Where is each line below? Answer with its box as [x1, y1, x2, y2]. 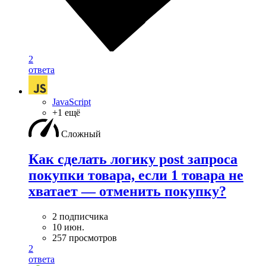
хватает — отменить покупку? [28, 183, 226, 199]
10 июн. [52, 222, 84, 232]
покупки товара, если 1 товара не [28, 167, 243, 183]
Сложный [61, 129, 101, 140]
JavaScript [52, 97, 91, 107]
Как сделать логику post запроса [28, 151, 237, 167]
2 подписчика [52, 211, 108, 221]
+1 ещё [52, 107, 80, 118]
